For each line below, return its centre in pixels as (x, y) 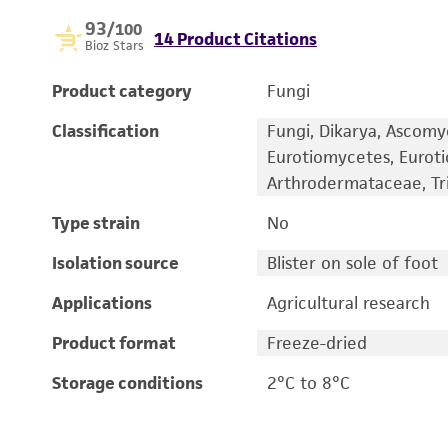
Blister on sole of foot (352, 263)
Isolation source (115, 263)
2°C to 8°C (308, 383)
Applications (102, 303)
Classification (105, 131)
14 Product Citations (235, 39)
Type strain (96, 223)
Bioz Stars (114, 45)
